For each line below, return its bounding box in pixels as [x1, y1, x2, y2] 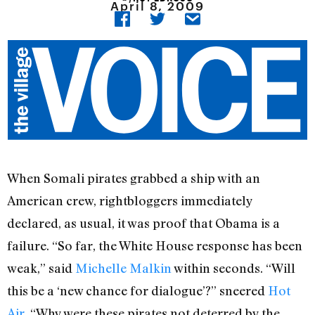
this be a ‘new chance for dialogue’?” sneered [7, 283, 268, 299]
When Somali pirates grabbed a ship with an [7, 170, 260, 186]
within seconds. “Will [172, 260, 295, 276]
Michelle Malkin [75, 260, 172, 276]
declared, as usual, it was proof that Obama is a [7, 215, 280, 231]
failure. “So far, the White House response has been [7, 238, 302, 254]
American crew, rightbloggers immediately [7, 193, 252, 209]
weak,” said [7, 260, 75, 276]
